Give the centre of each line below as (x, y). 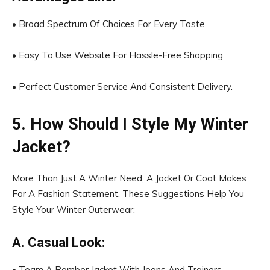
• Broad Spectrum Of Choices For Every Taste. (109, 24)
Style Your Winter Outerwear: (74, 209)
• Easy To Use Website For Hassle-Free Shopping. (118, 55)
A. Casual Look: (58, 243)
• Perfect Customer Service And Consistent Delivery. (122, 86)
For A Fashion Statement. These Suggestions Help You (128, 194)
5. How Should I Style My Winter (130, 124)
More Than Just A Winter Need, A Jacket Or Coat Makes (129, 178)
